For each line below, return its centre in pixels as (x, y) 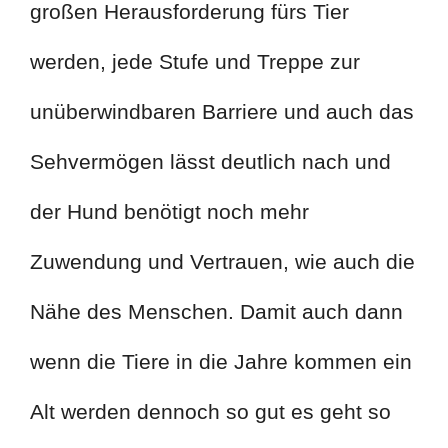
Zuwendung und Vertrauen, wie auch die (222, 261)
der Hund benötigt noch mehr (169, 211)
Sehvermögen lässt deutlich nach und (210, 161)
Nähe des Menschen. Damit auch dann (216, 311)
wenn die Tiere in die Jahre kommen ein (221, 361)
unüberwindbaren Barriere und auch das (222, 111)
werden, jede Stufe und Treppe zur (195, 61)
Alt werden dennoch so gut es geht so (210, 411)
